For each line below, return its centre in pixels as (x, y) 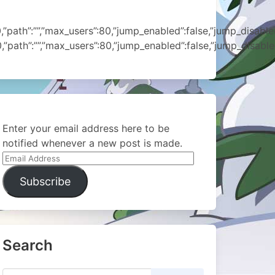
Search (27, 245)
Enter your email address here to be (86, 128)
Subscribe (45, 181)
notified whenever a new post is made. (92, 143)
